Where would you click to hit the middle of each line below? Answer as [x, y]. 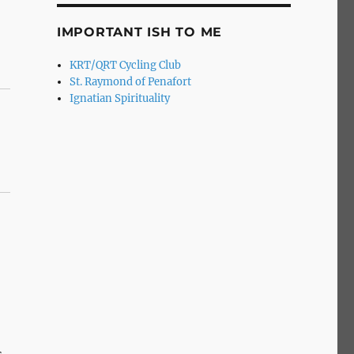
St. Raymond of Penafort [131, 81]
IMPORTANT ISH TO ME [139, 32]
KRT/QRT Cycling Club [126, 65]
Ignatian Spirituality [120, 98]
